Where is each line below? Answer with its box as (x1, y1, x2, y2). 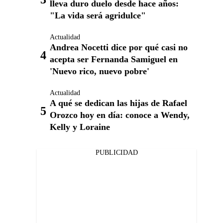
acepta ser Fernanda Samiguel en (50, 54, 178, 64)
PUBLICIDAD (95, 149, 138, 156)
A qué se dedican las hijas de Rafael (50, 98, 187, 108)
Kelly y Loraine (50, 122, 110, 132)
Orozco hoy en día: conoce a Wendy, (50, 110, 190, 120)
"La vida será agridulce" (50, 10, 146, 20)
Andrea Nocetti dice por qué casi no (50, 42, 188, 52)
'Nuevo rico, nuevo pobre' (50, 66, 149, 76)
